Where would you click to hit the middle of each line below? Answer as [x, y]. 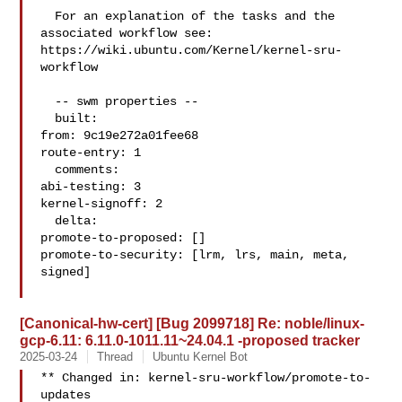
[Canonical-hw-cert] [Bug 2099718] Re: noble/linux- [192, 323]
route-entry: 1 [91, 153]
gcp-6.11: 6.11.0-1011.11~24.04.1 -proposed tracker [190, 340]
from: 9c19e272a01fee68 [120, 135]
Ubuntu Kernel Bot [201, 357]
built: [48, 118]
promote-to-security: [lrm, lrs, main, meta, [195, 255]
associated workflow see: [127, 33]
